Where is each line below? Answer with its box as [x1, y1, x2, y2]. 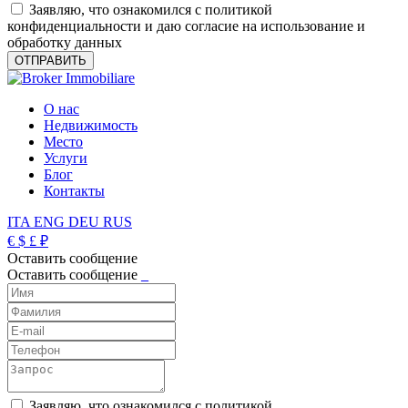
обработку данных [7, 35, 122, 51]
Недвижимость [44, 117, 138, 134]
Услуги [44, 150, 87, 167]
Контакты [44, 183, 105, 199]
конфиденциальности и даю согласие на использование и [7, 18, 365, 35]
